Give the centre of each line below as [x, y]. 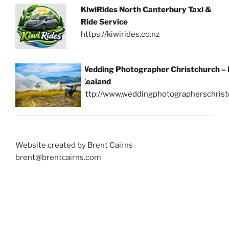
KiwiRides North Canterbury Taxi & [146, 9]
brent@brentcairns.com [58, 158]
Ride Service [105, 22]
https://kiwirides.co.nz [120, 34]
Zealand [96, 82]
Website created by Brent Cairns [74, 145]
